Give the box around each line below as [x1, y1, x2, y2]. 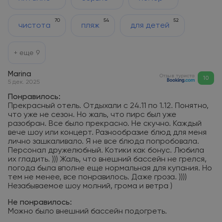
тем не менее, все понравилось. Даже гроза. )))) [8, 173, 187, 181]
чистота [18, 21, 51, 30]
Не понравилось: [8, 199, 72, 207]
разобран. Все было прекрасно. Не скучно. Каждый [8, 120, 202, 128]
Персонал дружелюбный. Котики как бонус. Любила [8, 147, 204, 155]
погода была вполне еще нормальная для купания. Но [8, 165, 212, 172]
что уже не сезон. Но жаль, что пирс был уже [8, 111, 176, 119]
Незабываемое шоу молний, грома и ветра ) [8, 182, 172, 190]
